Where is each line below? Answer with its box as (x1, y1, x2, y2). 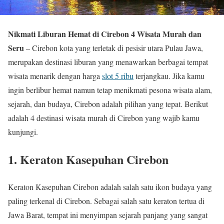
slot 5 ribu (102, 70, 133, 81)
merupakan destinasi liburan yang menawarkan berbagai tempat (8, 56, 208, 67)
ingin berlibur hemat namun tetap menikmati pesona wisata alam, (8, 84, 212, 95)
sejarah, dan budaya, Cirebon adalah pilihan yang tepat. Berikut (8, 98, 208, 109)
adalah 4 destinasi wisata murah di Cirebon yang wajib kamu (8, 112, 199, 123)
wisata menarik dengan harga (8, 70, 102, 81)
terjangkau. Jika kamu (133, 70, 204, 81)
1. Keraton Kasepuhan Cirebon (8, 150, 168, 168)
